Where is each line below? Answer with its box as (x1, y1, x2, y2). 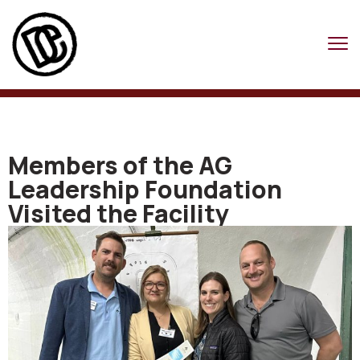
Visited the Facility (8, 197, 229, 230)
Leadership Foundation (8, 173, 282, 206)
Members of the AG (8, 149, 232, 182)
